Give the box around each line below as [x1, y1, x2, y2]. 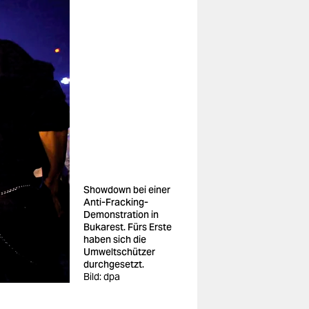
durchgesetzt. [83, 258, 144, 270]
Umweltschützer [83, 246, 155, 258]
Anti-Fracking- [83, 196, 148, 208]
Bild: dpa [83, 270, 120, 283]
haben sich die [83, 233, 146, 246]
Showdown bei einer [83, 183, 170, 196]
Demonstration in [83, 208, 159, 221]
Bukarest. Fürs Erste [83, 221, 172, 233]
